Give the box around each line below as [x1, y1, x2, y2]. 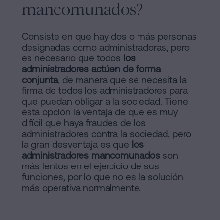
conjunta [22, 74, 58, 85]
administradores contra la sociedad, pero [22, 128, 191, 139]
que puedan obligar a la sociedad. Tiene [22, 96, 188, 107]
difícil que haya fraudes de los [22, 117, 146, 129]
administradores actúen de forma [22, 63, 161, 75]
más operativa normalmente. [22, 182, 141, 193]
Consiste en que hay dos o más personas [22, 31, 197, 42]
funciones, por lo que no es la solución [22, 171, 183, 183]
